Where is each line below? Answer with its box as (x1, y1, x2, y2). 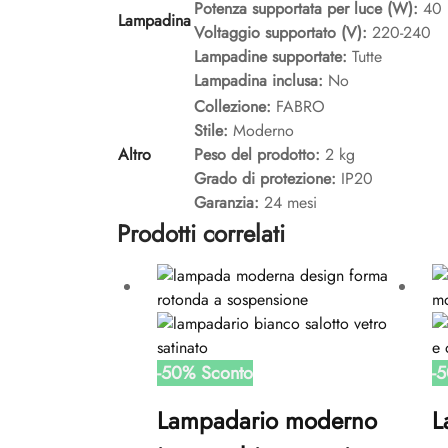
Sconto (201, 360, 253, 387)
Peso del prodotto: (194, 143, 325, 167)
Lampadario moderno (157, 403, 377, 439)
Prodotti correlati (117, 216, 285, 252)
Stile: (194, 119, 233, 143)
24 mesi (264, 191, 317, 215)
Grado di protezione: (194, 167, 341, 191)
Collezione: (194, 95, 276, 119)
